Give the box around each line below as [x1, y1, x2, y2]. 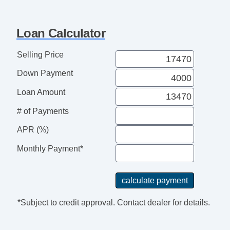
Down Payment [16, 69, 73, 78]
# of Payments [16, 106, 69, 116]
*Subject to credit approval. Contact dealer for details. [17, 198, 210, 207]
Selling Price [16, 50, 64, 59]
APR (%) [16, 125, 49, 135]
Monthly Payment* [16, 144, 83, 154]
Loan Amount [16, 87, 65, 97]
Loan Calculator [16, 26, 105, 40]
